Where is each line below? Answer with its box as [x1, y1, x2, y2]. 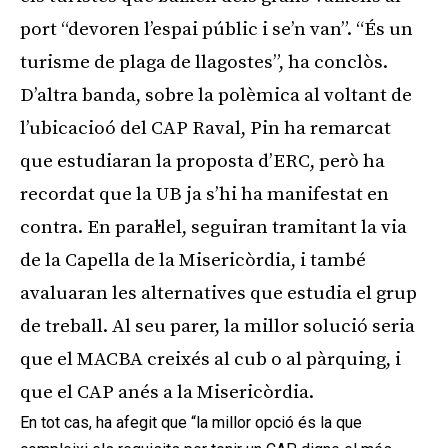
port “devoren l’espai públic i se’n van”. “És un [20, 17, 413, 41]
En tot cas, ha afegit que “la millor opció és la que [20, 412, 362, 432]
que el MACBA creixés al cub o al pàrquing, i [20, 347, 401, 371]
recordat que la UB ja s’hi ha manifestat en [20, 182, 389, 206]
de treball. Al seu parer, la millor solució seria [20, 314, 415, 338]
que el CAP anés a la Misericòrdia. [20, 380, 314, 404]
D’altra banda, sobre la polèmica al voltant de [20, 83, 412, 107]
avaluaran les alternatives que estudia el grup [20, 281, 417, 305]
